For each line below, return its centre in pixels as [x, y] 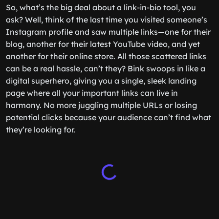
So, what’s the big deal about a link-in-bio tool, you [101, 7]
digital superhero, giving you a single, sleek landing [101, 81]
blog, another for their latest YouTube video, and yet [103, 44]
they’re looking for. [41, 130]
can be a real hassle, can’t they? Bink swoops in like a [106, 68]
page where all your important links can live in [92, 93]
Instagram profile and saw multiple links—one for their [108, 32]
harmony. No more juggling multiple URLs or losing [101, 105]
